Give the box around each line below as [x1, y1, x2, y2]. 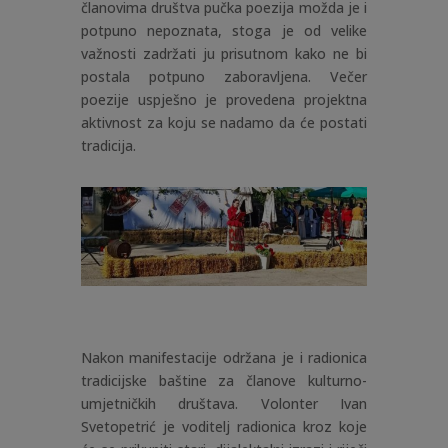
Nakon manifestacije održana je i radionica [80, 347, 368, 367]
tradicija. [80, 135, 136, 155]
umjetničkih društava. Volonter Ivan [80, 393, 368, 413]
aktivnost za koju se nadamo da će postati [80, 112, 368, 132]
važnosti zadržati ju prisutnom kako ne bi [80, 43, 368, 63]
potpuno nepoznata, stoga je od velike [80, 20, 368, 40]
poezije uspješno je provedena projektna [80, 89, 368, 109]
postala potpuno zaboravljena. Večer [80, 66, 368, 86]
